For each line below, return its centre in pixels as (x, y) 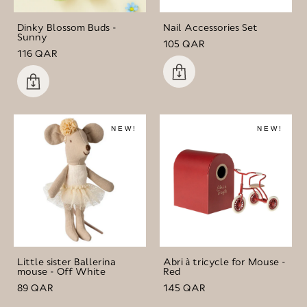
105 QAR (184, 44)
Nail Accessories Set (210, 27)
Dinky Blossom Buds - (67, 27)
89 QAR (35, 287)
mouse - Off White (61, 271)
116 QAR (37, 53)
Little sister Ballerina (66, 261)
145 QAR (184, 287)
